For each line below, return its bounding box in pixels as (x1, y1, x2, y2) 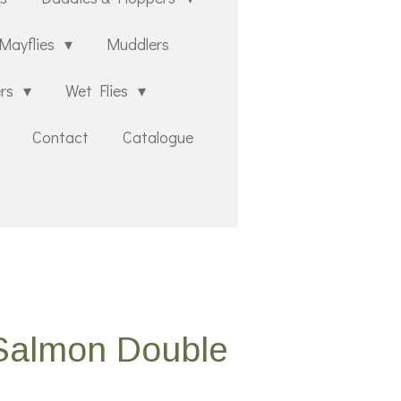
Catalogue (123, 126, 193, 149)
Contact (32, 126, 89, 149)
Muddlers (107, 33, 170, 55)
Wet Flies (65, 80, 132, 102)
